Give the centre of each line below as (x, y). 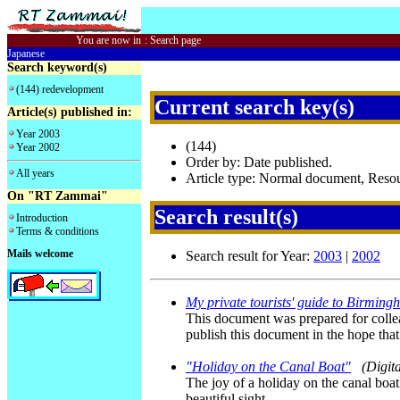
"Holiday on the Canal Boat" (268, 367)
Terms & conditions (58, 231)
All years (35, 174)
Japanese (26, 54)
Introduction (42, 217)
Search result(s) (226, 217)
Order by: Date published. (259, 162)
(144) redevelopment (60, 90)
